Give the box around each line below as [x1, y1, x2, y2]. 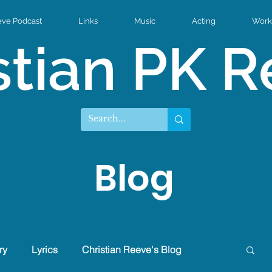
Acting [192, 16, 216, 25]
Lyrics [32, 243, 58, 256]
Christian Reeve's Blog [82, 243, 182, 256]
